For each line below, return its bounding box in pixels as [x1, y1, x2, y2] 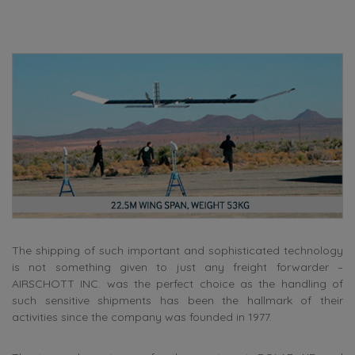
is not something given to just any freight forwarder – [12, 260, 343, 275]
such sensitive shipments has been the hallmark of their [12, 293, 343, 308]
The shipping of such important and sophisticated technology [12, 243, 343, 258]
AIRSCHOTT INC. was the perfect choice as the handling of [12, 277, 343, 292]
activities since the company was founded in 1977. [12, 310, 272, 325]
